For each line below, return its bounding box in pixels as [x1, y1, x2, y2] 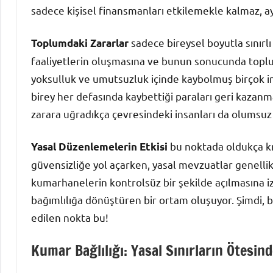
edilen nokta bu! [31, 210, 108, 224]
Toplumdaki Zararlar [31, 36, 129, 49]
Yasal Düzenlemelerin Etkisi [31, 140, 168, 153]
